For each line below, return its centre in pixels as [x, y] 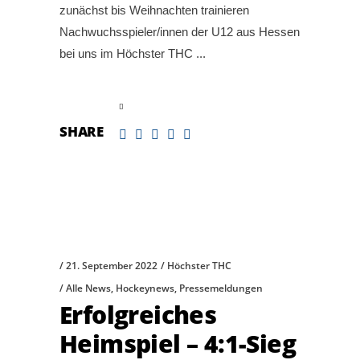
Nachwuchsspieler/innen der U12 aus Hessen [180, 32]
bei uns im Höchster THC [128, 54]
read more [87, 106]
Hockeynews [145, 288]
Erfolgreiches [138, 314]
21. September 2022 [112, 265]
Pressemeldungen [221, 288]
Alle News [88, 288]
